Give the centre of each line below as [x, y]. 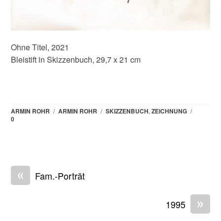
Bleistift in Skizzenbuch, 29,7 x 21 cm [76, 60]
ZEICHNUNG [169, 111]
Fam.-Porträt [60, 175]
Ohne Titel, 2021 [40, 47]
